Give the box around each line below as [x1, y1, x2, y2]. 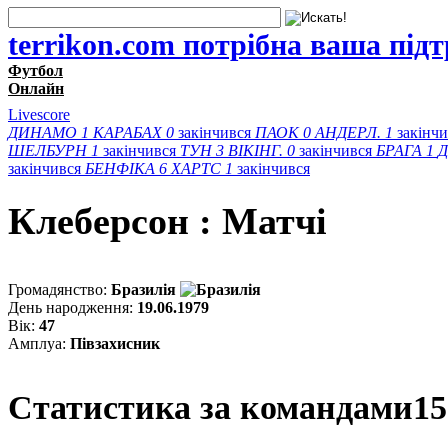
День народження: [8, 298, 137, 316]
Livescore [8, 105, 70, 123]
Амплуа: [8, 334, 70, 352]
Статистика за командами [8, 388, 413, 426]
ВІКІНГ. [228, 141, 283, 159]
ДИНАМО [8, 123, 77, 141]
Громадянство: [8, 280, 111, 298]
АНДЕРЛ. [315, 123, 381, 141]
